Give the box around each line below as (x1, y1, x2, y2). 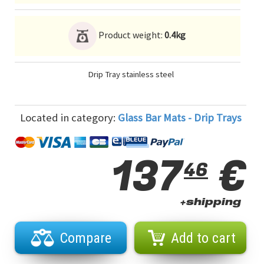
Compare (60, 230, 111, 247)
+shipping (180, 199, 240, 209)
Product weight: (97, 29, 164, 41)
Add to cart (171, 230, 236, 247)
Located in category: (19, 111, 118, 125)
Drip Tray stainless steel (87, 69, 174, 80)
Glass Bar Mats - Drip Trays (117, 111, 242, 125)
